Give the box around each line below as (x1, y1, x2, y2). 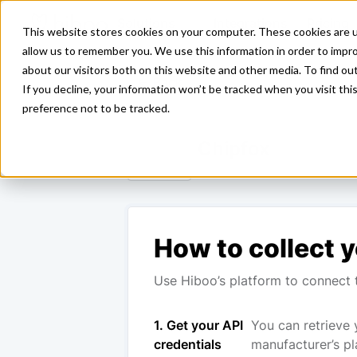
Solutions (117, 15, 175, 31)
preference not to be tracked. (22, 101, 170, 115)
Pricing (307, 15, 349, 31)
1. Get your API (154, 317, 243, 333)
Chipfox (198, 137, 270, 160)
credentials (154, 336, 222, 352)
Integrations (214, 15, 288, 31)
